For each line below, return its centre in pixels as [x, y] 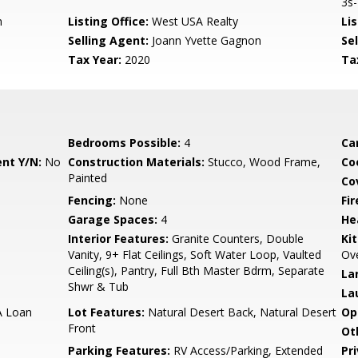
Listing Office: [109, 21]
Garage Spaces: [113, 219]
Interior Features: [119, 239]
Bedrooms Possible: [125, 143]
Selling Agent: [109, 40]
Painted [88, 178]
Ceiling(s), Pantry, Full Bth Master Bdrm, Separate [197, 270]
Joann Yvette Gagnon [205, 40]
